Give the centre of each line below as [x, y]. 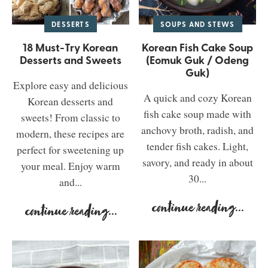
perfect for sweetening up [71, 150]
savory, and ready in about [197, 163]
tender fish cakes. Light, [198, 147]
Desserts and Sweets [70, 60]
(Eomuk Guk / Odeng [198, 60]
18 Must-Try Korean [71, 48]
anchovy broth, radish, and [198, 130]
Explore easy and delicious [70, 86]
